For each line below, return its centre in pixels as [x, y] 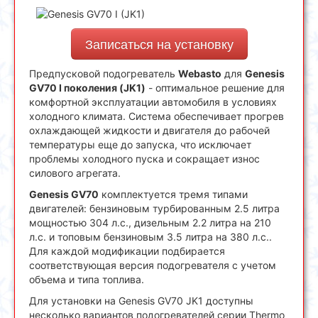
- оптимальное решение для [215, 88]
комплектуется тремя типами [173, 194]
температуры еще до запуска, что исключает [140, 144]
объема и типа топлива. [87, 279]
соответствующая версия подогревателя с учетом [153, 265]
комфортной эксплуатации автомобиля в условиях [153, 102]
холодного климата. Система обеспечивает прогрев [157, 116]
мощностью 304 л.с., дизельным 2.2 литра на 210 [150, 223]
